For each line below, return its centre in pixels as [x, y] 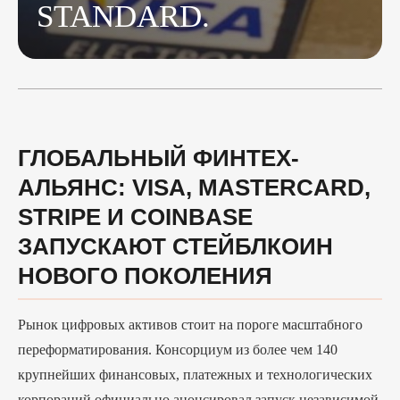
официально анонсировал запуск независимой [188, 381]
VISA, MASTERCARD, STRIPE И [179, 144]
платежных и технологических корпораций [175, 356]
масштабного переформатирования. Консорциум [196, 306]
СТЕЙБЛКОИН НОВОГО [142, 203]
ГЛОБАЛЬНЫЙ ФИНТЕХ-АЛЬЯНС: [199, 114]
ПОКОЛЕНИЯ [87, 232]
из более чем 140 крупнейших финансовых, [175, 331]
